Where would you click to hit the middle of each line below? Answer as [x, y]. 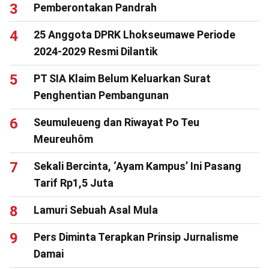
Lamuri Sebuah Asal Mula [96, 210]
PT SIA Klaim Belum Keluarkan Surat [122, 78]
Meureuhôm [63, 139]
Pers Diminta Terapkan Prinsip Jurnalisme [136, 237]
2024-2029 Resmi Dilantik [96, 51]
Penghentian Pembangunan [101, 95]
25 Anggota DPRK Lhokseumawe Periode [134, 34]
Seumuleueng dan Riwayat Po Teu [116, 122]
